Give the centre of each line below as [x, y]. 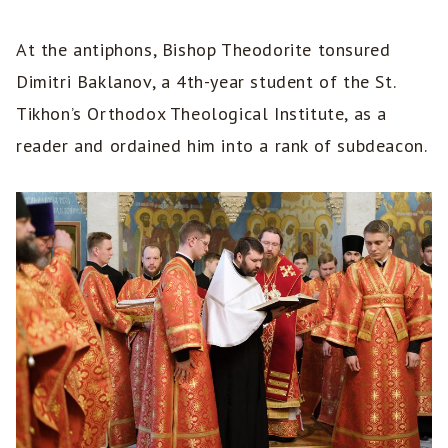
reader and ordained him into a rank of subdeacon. [222, 146]
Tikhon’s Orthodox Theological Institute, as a [202, 114]
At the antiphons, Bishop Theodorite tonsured [203, 50]
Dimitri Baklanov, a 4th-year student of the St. [206, 82]
